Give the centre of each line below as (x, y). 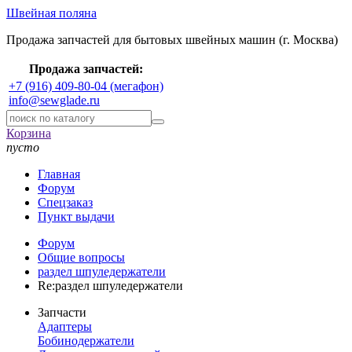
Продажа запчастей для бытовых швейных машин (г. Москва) (172, 40)
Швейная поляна (51, 13)
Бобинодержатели (86, 341)
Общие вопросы (81, 257)
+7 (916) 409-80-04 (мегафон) (86, 86)
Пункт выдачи (76, 216)
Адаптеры (65, 326)
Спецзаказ (65, 202)
